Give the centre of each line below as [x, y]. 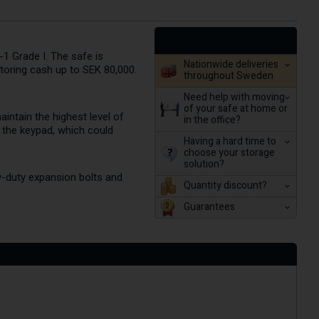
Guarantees [209, 206]
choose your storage [229, 152]
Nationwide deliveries [231, 64]
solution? [204, 164]
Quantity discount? [225, 185]
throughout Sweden [228, 75]
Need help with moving [234, 97]
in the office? [212, 120]
